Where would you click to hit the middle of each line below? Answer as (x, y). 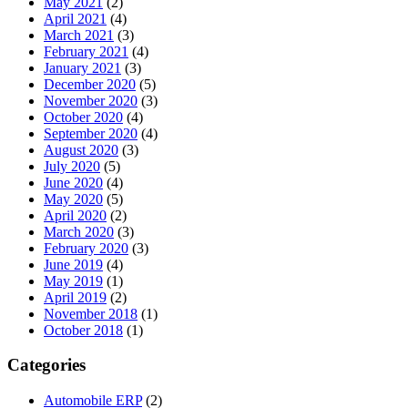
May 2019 (73, 280)
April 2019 (75, 297)
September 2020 (91, 133)
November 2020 (91, 100)
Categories (46, 365)
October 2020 (83, 117)
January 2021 (82, 67)
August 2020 (81, 149)
